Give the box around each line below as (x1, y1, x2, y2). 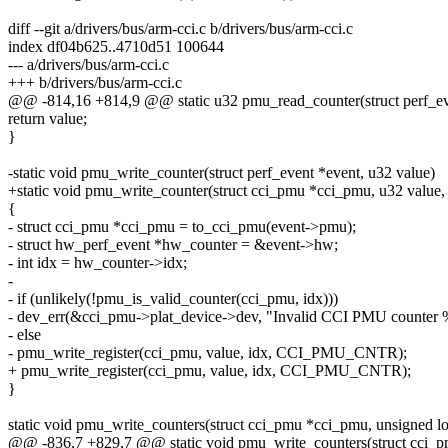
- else (8, 326, 41, 344)
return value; (8, 110, 87, 128)
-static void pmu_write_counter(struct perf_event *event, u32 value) (8, 164, 435, 182)
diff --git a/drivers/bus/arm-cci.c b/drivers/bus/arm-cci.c (8, 20, 353, 38)
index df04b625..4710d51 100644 (8, 38, 224, 56)
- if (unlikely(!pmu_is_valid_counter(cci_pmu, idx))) (8, 290, 338, 308)
